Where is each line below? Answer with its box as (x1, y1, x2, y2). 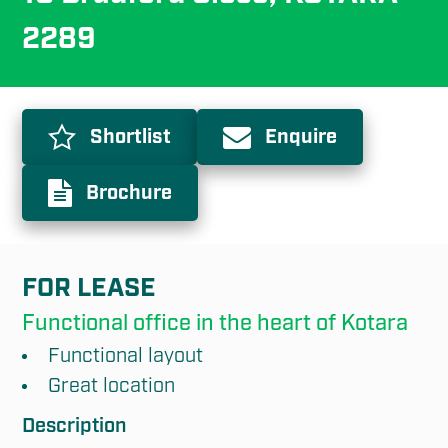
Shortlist (90, 128, 172, 147)
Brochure (86, 184, 173, 203)
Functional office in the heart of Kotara (22, 313, 409, 334)
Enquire (265, 128, 338, 147)
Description (22, 416, 127, 435)
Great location (48, 376, 176, 395)
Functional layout (48, 346, 204, 365)
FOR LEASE (22, 276, 157, 300)
